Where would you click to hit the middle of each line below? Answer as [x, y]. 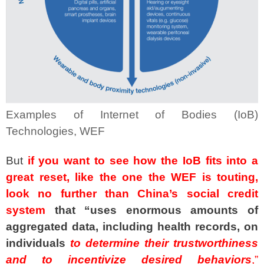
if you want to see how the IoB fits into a [143, 161]
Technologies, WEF [55, 131]
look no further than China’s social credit [132, 194]
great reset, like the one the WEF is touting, [132, 177]
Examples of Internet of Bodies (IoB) [132, 114]
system [26, 210]
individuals [36, 243]
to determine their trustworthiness [164, 243]
